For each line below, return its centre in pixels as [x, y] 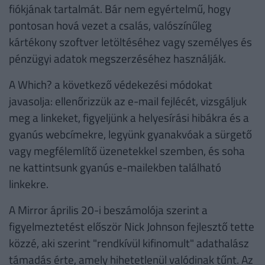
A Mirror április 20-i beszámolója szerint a [108, 210]
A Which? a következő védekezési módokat [111, 85]
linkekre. [30, 184]
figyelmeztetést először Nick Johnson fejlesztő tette [132, 227]
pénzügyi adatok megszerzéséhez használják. [117, 59]
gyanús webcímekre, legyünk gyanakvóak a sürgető [130, 134]
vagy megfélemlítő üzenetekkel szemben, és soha [127, 151]
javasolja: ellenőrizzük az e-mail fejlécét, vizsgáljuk [128, 101]
